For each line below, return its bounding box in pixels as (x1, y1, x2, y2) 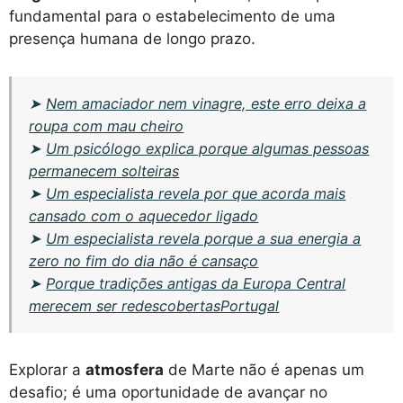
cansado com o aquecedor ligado (29, 206, 259, 225)
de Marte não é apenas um (164, 361, 364, 380)
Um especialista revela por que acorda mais (46, 184, 346, 202)
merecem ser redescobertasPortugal (29, 296, 280, 315)
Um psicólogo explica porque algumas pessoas (46, 139, 370, 157)
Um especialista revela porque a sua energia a (46, 228, 362, 247)
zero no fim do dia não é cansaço (29, 251, 259, 270)
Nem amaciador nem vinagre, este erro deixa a (46, 94, 367, 112)
